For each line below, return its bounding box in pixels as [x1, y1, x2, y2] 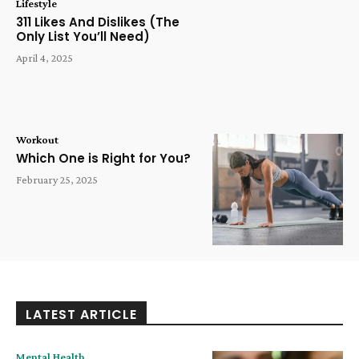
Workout [16, 133, 58, 147]
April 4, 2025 [16, 50, 73, 64]
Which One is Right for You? [16, 150, 191, 167]
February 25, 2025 [16, 173, 98, 187]
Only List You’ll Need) [16, 27, 150, 45]
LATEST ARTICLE [26, 305, 137, 324]
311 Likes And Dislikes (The [16, 13, 179, 30]
